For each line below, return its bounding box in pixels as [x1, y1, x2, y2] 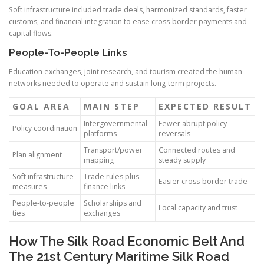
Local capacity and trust [159, 203, 237, 213]
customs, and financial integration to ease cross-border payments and [9, 16, 247, 27]
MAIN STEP [84, 101, 140, 113]
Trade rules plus [84, 171, 139, 182]
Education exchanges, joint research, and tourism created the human [9, 66, 242, 77]
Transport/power [84, 145, 143, 156]
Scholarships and [84, 198, 141, 209]
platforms [84, 128, 117, 139]
